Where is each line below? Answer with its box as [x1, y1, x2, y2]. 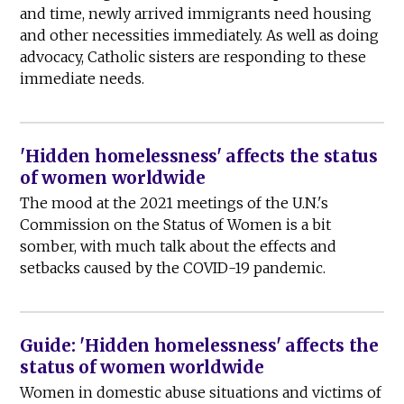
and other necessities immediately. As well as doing [20, 26, 380, 45]
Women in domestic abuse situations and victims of [20, 383, 382, 402]
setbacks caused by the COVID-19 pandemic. [20, 259, 326, 278]
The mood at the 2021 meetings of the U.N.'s [20, 194, 329, 213]
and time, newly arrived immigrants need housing [20, 5, 372, 23]
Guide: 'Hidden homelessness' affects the [20, 335, 379, 357]
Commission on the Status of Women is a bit [20, 216, 332, 234]
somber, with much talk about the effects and [20, 237, 337, 256]
